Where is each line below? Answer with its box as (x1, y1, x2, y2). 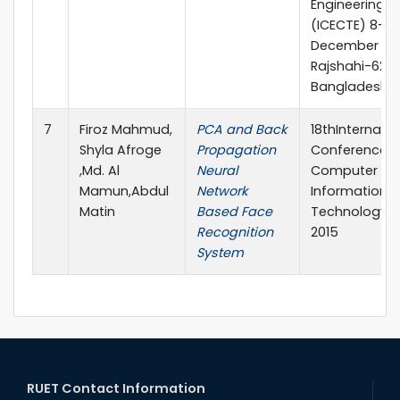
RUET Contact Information (27, 379, 205, 398)
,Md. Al (79, 162, 120, 180)
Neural (196, 162, 238, 180)
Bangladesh (311, 78, 388, 96)
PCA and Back (196, 121, 287, 139)
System (196, 244, 244, 262)
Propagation (196, 141, 276, 160)
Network (196, 182, 247, 201)
